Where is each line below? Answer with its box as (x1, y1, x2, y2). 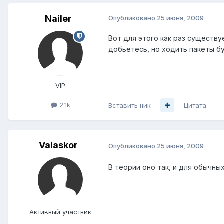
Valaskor (39, 139, 78, 150)
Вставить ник (108, 101, 151, 109)
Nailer (45, 13, 72, 24)
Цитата (184, 101, 206, 109)
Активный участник (29, 207, 91, 216)
